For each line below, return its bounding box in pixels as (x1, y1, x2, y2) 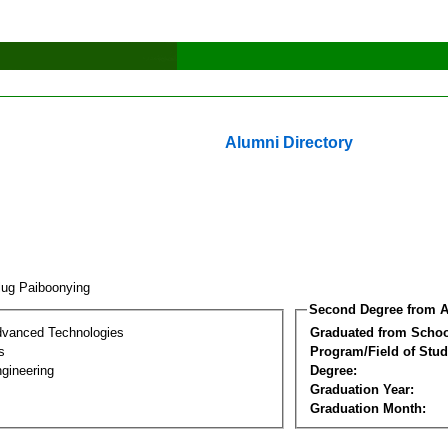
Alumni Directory (225, 134, 353, 151)
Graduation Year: (310, 381, 414, 397)
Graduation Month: (310, 400, 426, 416)
